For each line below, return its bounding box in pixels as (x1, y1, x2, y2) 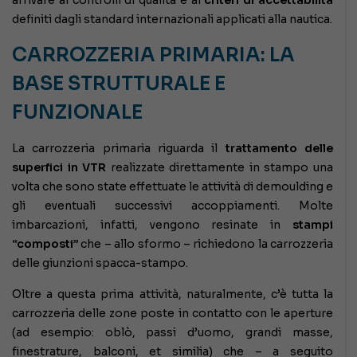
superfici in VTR (12, 159, 107, 175)
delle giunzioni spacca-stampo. (12, 255, 188, 270)
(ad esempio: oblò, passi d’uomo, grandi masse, (12, 324, 333, 339)
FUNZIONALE (12, 100, 143, 124)
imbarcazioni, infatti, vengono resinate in (12, 217, 292, 232)
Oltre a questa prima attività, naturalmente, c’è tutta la (12, 286, 333, 301)
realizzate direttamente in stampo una (106, 159, 334, 175)
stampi (292, 217, 333, 232)
